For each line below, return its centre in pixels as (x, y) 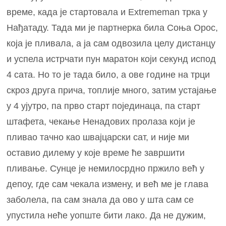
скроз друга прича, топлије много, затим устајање (112, 90)
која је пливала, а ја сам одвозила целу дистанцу (111, 43)
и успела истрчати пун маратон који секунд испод (111, 59)
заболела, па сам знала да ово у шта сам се (100, 200)
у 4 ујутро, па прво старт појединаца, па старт (104, 106)
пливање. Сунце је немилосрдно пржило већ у (106, 168)
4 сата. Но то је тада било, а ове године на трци (108, 74)
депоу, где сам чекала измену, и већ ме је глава (108, 184)
